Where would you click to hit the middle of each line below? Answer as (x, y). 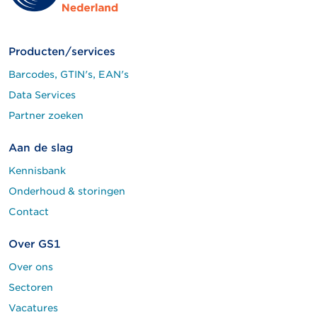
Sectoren (31, 287)
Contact (29, 211)
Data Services (42, 94)
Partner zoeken (46, 115)
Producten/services (62, 51)
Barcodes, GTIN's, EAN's (69, 74)
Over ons (31, 266)
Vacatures (33, 307)
